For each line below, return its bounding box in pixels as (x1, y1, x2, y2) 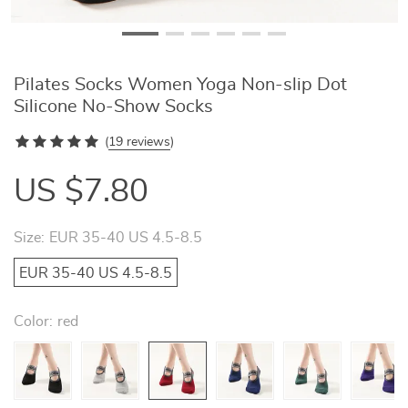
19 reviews (108, 136, 170, 148)
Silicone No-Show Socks (14, 97, 213, 116)
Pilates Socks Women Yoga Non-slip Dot (14, 76, 347, 94)
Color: (14, 314, 53, 329)
